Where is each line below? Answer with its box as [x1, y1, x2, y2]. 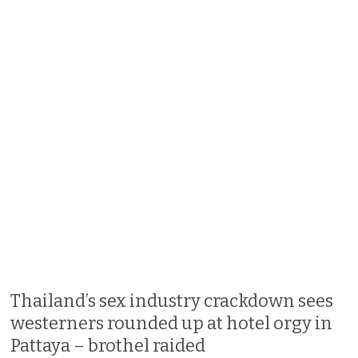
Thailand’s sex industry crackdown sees [10, 289, 334, 312]
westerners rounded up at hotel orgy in [10, 312, 333, 334]
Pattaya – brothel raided [10, 334, 206, 356]
